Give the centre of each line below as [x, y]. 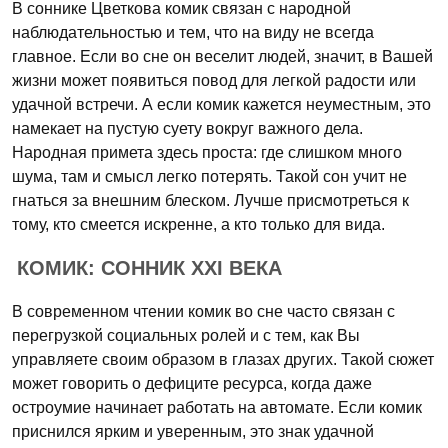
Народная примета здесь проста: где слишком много [207, 152]
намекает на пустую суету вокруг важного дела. [187, 128]
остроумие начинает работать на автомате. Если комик [217, 407]
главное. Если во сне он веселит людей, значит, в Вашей [222, 56]
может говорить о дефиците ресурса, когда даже [192, 383]
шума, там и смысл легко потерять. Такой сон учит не [209, 176]
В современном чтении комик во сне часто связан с [203, 311]
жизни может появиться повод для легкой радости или [214, 80]
